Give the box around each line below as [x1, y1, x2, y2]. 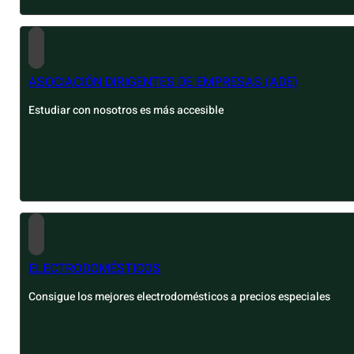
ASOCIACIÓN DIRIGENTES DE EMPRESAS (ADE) [28, 73, 299, 92]
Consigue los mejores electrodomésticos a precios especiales [28, 288, 331, 306]
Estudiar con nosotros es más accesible [28, 102, 224, 119]
